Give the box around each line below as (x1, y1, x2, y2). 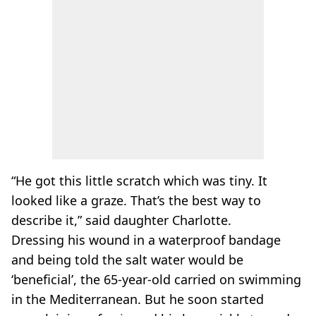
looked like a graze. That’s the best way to (11, 192, 261, 209)
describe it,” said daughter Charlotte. (11, 212, 231, 229)
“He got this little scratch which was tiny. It (11, 172, 267, 189)
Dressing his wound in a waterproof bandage (11, 231, 281, 248)
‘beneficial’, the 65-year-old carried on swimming (11, 271, 301, 288)
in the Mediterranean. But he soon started (11, 291, 264, 308)
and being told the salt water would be (11, 251, 243, 268)
